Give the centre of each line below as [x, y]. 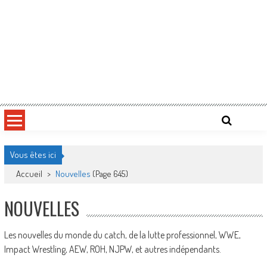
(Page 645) [109, 174]
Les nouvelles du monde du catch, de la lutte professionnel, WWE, [122, 235]
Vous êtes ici [33, 155]
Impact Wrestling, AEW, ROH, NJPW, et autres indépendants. [112, 249]
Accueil [30, 174]
